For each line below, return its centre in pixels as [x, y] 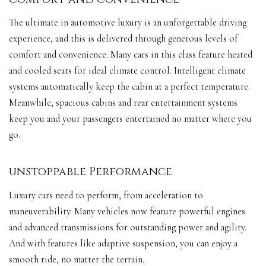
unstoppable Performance [91, 172]
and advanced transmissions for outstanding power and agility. [128, 227]
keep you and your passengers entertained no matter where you [130, 119]
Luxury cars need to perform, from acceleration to [106, 195]
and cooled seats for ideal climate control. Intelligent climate [127, 71]
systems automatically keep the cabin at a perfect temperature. [129, 87]
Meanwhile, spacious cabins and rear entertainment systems [123, 103]
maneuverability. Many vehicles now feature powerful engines [127, 211]
